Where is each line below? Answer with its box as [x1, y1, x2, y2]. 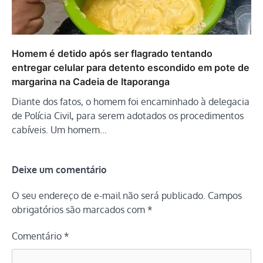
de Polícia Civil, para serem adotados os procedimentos [12, 110, 244, 122]
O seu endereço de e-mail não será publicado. [12, 190, 205, 202]
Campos [208, 190, 242, 202]
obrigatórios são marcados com [12, 204, 147, 216]
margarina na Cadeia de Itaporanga [12, 76, 170, 88]
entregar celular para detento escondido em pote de [12, 62, 249, 74]
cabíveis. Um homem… [12, 124, 107, 136]
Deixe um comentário [12, 163, 107, 176]
